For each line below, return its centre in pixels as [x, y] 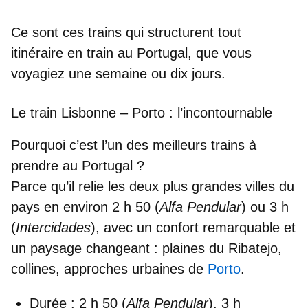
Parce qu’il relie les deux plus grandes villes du [153, 186]
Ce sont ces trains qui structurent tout [126, 32]
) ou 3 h [265, 207]
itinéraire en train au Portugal [99, 53]
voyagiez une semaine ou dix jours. [118, 73]
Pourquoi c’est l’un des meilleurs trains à [134, 145]
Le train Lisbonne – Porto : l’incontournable [142, 112]
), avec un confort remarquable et [193, 227]
